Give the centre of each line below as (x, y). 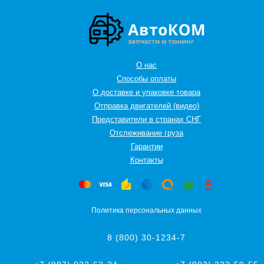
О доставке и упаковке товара (146, 92)
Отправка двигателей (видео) (146, 105)
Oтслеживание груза (146, 133)
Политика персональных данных (146, 210)
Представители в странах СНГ (146, 119)
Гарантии (146, 146)
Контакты (146, 160)
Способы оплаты (146, 78)
